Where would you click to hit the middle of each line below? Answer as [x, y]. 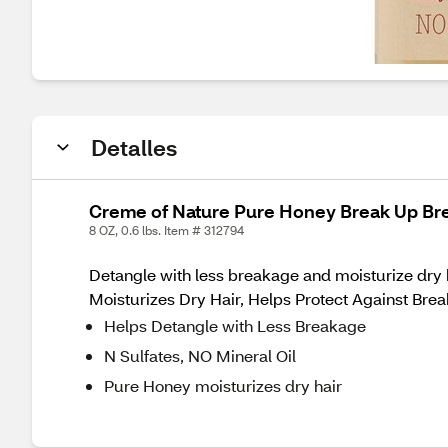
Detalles [134, 147]
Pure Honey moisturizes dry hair [223, 385]
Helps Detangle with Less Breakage [235, 325]
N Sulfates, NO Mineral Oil [200, 355]
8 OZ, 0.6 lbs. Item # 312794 [166, 230]
